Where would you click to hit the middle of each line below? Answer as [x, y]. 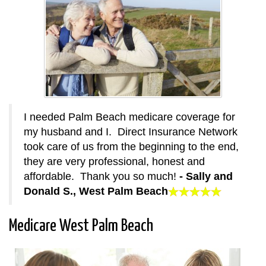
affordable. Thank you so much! [102, 176]
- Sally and [206, 176]
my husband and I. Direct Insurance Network [131, 132]
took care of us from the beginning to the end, [131, 146]
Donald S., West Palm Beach [96, 191]
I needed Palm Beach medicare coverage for [129, 117]
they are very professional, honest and [114, 161]
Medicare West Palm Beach [81, 226]
